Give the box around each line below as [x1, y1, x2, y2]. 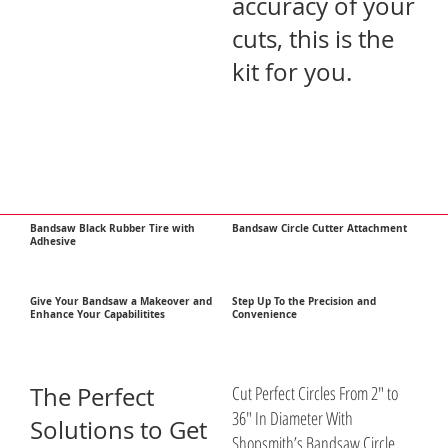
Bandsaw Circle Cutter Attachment [232, 221, 408, 235]
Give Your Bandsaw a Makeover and [30, 295, 213, 309]
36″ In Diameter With [232, 405, 354, 430]
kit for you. [232, 56, 353, 89]
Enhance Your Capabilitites [30, 308, 166, 322]
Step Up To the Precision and [232, 295, 377, 309]
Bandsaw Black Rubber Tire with [30, 221, 196, 235]
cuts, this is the [232, 23, 395, 56]
